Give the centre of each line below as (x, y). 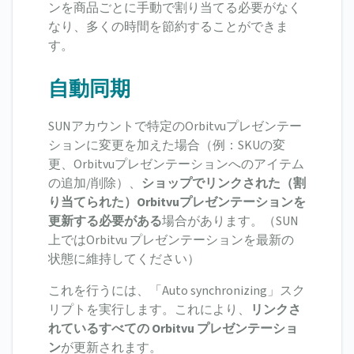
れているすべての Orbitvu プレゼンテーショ (173, 329)
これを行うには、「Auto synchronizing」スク (177, 291)
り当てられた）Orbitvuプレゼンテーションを (177, 203)
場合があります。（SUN (230, 222)
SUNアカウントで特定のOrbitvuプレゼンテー (175, 127)
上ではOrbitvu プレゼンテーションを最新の (171, 241)
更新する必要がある (105, 222)
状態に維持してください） (124, 260)
